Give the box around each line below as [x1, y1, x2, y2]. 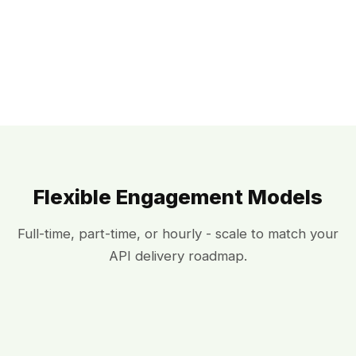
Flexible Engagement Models [33, 184, 323, 210]
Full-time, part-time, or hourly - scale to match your [17, 226, 339, 242]
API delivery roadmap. [109, 248, 247, 265]
